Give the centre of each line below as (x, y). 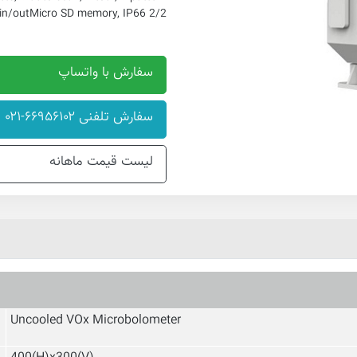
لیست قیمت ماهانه (101, 162)
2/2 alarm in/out (158, 14)
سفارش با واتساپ (106, 73)
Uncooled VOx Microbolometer (96, 321)
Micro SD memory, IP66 (88, 14)
